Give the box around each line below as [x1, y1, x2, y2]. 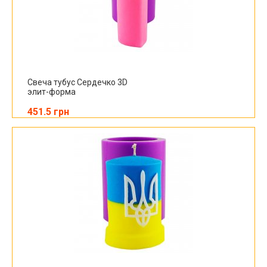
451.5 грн [27, 106, 69, 117]
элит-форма [27, 87, 76, 97]
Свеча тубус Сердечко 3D [27, 77, 128, 87]
